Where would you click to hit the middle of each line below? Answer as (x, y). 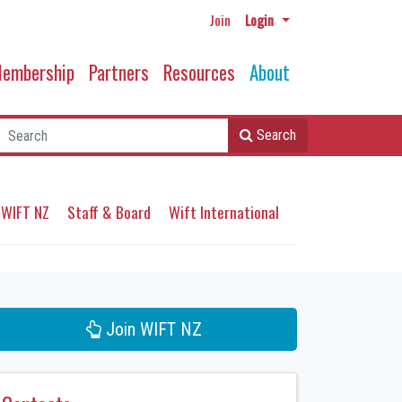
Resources (199, 72)
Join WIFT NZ (151, 329)
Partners (119, 72)
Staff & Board (109, 212)
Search (276, 135)
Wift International (224, 212)
